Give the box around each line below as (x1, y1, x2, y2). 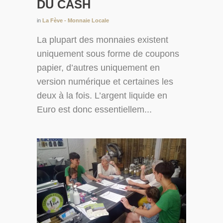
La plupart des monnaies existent (37, 35, 168, 45)
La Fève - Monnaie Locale (42, 17, 109, 24)
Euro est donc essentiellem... (37, 105, 152, 115)
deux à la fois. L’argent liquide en (37, 91, 167, 101)
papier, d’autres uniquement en (37, 63, 160, 73)
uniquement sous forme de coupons (37, 49, 179, 59)
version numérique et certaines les (37, 77, 173, 87)
